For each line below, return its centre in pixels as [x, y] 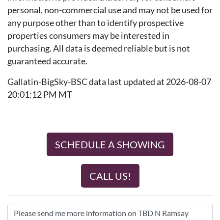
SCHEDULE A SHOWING [110, 144]
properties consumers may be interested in [88, 36]
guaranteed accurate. [47, 61]
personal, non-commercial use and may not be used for [110, 10]
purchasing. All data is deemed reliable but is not [99, 48]
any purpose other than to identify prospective [96, 23]
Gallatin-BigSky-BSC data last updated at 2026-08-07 [109, 82]
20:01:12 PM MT [40, 95]
